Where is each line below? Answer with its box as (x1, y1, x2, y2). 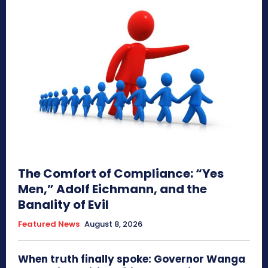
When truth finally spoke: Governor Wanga (18, 251, 245, 266)
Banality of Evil (18, 196, 109, 213)
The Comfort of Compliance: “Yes (18, 165, 224, 182)
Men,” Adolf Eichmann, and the (18, 180, 207, 197)
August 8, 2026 (84, 218, 142, 230)
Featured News (18, 218, 80, 230)
